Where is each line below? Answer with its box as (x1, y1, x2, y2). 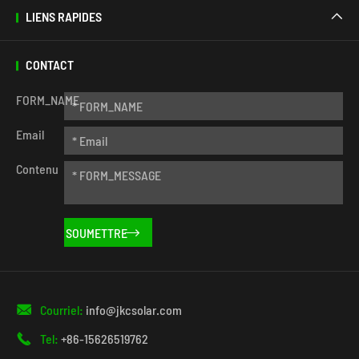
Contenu (16, 161, 58, 177)
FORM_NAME (16, 92, 79, 108)
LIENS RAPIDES (26, 9, 102, 25)
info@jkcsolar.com (86, 302, 182, 318)
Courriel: (40, 302, 86, 318)
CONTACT (26, 57, 74, 73)
